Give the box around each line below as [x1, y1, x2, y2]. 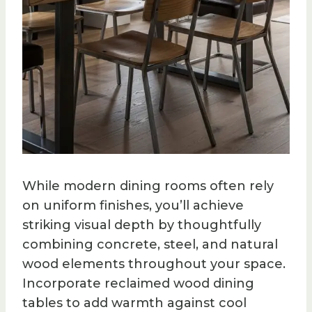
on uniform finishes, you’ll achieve [22, 198, 244, 214]
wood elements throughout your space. [22, 256, 286, 272]
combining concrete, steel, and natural [22, 237, 278, 253]
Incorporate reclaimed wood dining [22, 276, 254, 292]
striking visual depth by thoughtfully [22, 217, 261, 233]
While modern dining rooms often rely [22, 178, 274, 194]
